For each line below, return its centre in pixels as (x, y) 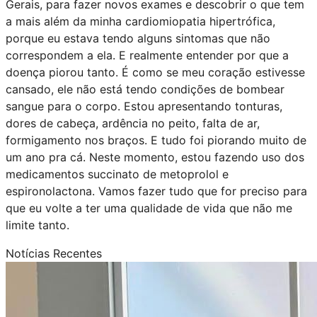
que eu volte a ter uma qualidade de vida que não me (149, 208)
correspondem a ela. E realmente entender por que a (147, 55)
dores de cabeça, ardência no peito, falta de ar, (133, 123)
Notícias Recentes (54, 253)
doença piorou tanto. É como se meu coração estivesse (155, 72)
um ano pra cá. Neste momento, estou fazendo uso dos (155, 157)
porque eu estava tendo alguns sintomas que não (138, 38)
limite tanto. (38, 225)
